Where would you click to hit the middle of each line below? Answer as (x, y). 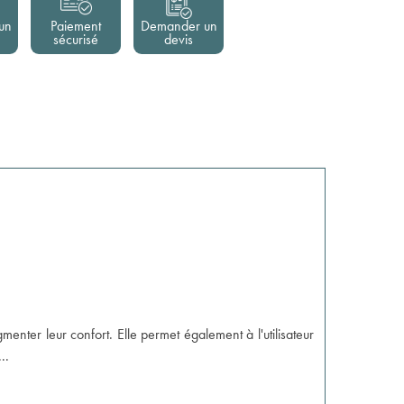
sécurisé (76, 39)
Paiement (76, 26)
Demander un (179, 26)
